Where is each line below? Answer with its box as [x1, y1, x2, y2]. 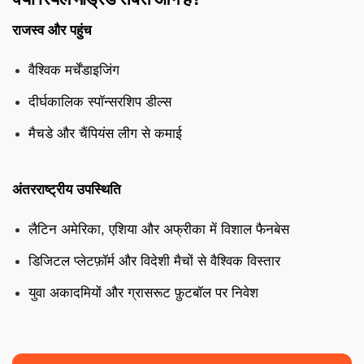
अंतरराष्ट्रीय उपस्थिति [12, 181, 121, 197]
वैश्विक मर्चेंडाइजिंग [28, 62, 119, 78]
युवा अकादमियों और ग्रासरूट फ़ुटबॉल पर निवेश [28, 284, 258, 301]
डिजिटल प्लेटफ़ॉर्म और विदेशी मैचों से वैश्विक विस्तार [28, 253, 280, 269]
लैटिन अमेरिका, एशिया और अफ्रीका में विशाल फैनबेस [28, 221, 289, 237]
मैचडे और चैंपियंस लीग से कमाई [28, 125, 182, 141]
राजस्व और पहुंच [12, 22, 92, 38]
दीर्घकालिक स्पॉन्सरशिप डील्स [28, 93, 171, 110]
